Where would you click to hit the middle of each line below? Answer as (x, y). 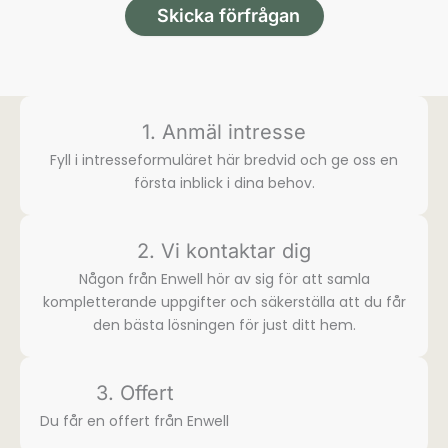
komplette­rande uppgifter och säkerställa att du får (224, 302)
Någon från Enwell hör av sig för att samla (224, 279)
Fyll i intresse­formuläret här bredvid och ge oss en (224, 160)
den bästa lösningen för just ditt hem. (224, 325)
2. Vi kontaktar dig (224, 251)
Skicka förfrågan (228, 16)
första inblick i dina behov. (224, 183)
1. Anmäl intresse (224, 132)
